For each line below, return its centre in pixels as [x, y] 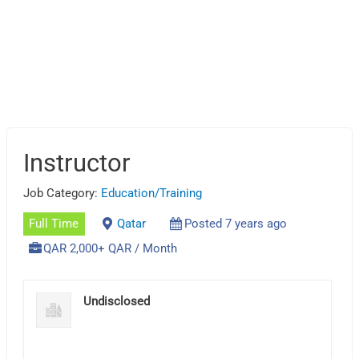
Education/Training [152, 193]
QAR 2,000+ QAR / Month [111, 249]
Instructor [77, 163]
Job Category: [63, 193]
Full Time [54, 224]
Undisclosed [117, 301]
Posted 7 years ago [235, 224]
